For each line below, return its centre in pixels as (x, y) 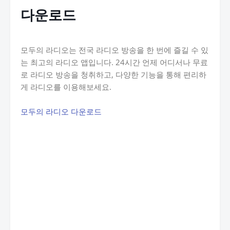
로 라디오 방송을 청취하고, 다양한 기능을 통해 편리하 (113, 74)
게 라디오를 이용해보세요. (66, 87)
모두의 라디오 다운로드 (61, 111)
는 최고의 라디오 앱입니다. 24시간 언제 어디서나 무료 (114, 62)
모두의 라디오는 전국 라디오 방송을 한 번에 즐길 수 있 (114, 50)
